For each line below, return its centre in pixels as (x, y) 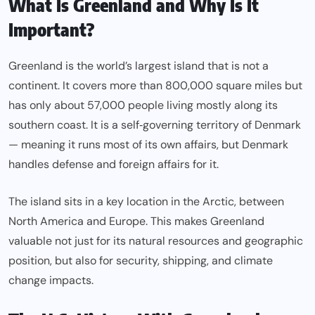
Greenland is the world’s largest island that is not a (139, 66)
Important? (51, 30)
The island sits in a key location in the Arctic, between (146, 202)
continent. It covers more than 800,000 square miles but (155, 86)
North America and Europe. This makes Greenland (136, 221)
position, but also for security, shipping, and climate (141, 261)
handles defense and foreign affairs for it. (114, 165)
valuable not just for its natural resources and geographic (156, 241)
